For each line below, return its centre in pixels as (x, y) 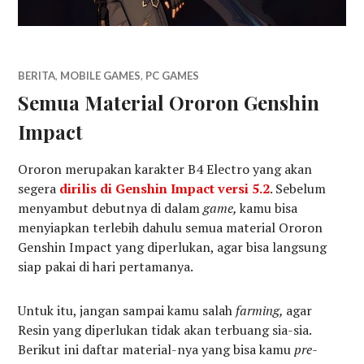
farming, (261, 311)
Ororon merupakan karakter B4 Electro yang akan (165, 169)
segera (39, 189)
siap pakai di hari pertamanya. (106, 267)
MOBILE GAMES (101, 76)
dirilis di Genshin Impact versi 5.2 (165, 189)
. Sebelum (298, 189)
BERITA (37, 76)
